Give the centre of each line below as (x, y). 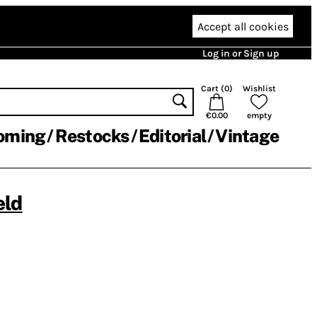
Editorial (172, 136)
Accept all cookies (243, 26)
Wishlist (259, 88)
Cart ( (212, 88)
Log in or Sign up (241, 53)
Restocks (92, 136)
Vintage (247, 136)
